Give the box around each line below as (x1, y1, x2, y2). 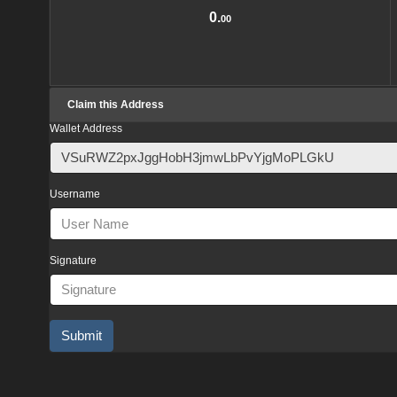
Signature (50, 253, 97, 267)
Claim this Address (67, 97, 164, 111)
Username (50, 188, 100, 200)
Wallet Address (50, 121, 122, 135)
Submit (61, 328, 102, 343)
